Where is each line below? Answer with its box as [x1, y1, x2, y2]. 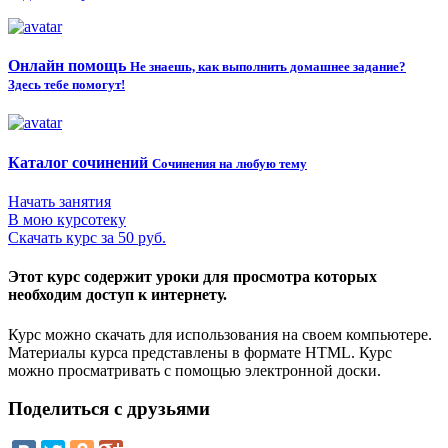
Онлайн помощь [8, 57, 126, 75]
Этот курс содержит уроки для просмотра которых [8, 268, 377, 286]
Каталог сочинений [8, 153, 148, 171]
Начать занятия [8, 193, 111, 210]
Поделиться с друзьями [8, 398, 210, 420]
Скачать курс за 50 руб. [8, 229, 166, 246]
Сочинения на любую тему [152, 155, 307, 171]
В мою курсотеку [8, 211, 126, 228]
